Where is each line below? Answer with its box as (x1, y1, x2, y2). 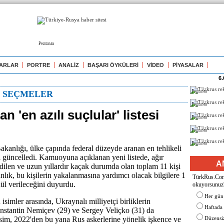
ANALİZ (58, 62, 79, 68)
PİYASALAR (172, 62, 203, 68)
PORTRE (27, 62, 50, 68)
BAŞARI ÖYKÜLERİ (87, 62, 138, 68)
